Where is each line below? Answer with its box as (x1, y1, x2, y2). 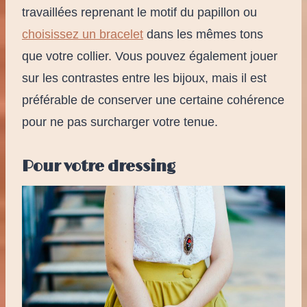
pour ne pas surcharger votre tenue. (22, 114, 218, 129)
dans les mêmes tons (143, 27, 263, 41)
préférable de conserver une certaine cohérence (22, 93, 284, 107)
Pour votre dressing (22, 157, 175, 176)
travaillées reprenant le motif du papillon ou (22, 5, 257, 19)
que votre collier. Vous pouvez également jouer (22, 49, 278, 63)
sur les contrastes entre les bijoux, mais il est (22, 71, 267, 85)
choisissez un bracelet (22, 27, 143, 41)
